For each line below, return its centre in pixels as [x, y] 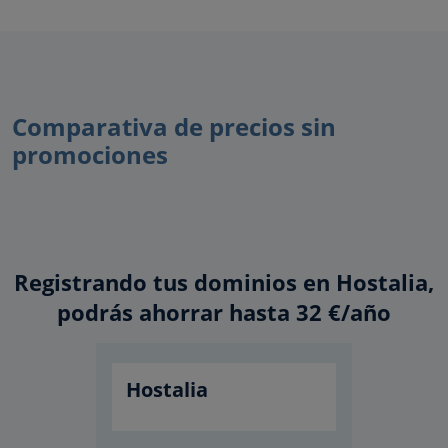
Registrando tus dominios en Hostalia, [224, 282]
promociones [90, 154]
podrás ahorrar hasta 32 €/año [224, 312]
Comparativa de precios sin [174, 126]
